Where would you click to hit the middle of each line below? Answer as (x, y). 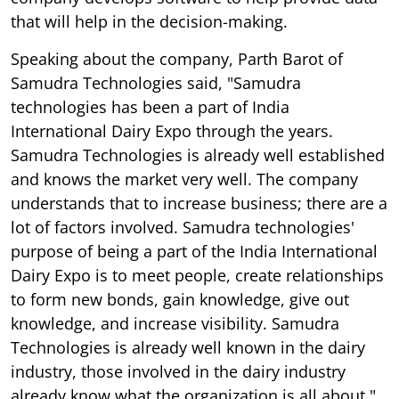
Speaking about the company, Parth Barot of (177, 58)
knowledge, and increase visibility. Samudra (175, 323)
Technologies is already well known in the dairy (188, 347)
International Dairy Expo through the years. (172, 130)
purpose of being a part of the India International (194, 251)
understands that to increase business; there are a (199, 203)
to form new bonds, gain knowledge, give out (180, 299)
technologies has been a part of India (150, 106)
